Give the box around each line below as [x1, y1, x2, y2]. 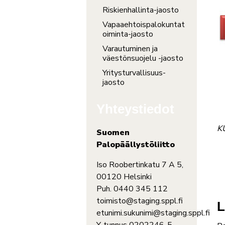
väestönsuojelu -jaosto [102, 53, 183, 64]
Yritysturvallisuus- [102, 67, 166, 79]
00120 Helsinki [96, 171, 152, 183]
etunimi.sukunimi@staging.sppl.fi [96, 207, 210, 219]
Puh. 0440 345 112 [96, 183, 168, 195]
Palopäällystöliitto [96, 139, 175, 151]
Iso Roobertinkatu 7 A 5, [96, 159, 183, 171]
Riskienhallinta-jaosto [102, 5, 179, 16]
